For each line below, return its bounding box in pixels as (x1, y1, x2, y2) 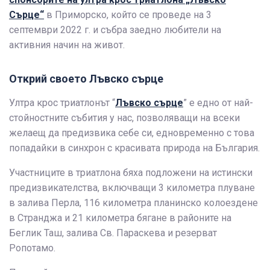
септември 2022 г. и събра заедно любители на (9, 24, 221, 36)
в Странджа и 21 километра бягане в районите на (9, 212, 231, 224)
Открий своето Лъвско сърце (9, 72, 163, 85)
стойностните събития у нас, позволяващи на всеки (9, 111, 240, 124)
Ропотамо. (9, 242, 55, 254)
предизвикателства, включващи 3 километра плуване (9, 181, 255, 193)
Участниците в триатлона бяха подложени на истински (9, 166, 253, 178)
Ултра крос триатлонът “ (9, 96, 115, 108)
